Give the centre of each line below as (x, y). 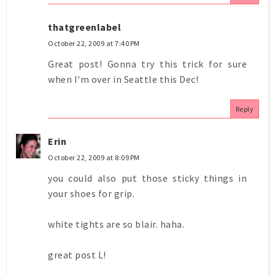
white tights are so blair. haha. (116, 224)
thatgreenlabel (84, 27)
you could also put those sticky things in (147, 178)
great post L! (77, 254)
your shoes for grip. (91, 193)
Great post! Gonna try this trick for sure (147, 64)
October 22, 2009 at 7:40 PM (94, 43)
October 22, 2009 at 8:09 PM (94, 157)
